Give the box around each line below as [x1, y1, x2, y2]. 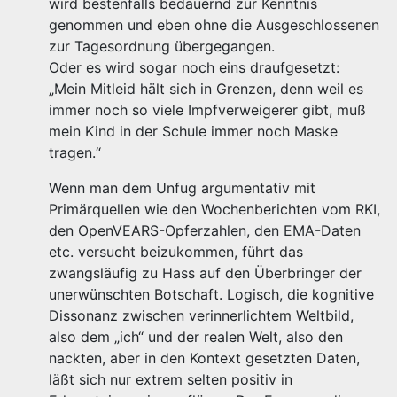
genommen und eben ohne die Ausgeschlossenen [49, 16, 379, 34]
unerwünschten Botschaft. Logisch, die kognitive [49, 285, 374, 303]
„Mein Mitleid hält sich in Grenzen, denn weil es [49, 80, 363, 97]
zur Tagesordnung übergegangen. [49, 37, 275, 55]
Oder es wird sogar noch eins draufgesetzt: [49, 58, 339, 76]
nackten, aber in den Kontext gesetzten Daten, [49, 349, 360, 367]
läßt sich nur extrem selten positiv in [49, 370, 292, 388]
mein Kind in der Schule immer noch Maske [49, 122, 338, 140]
